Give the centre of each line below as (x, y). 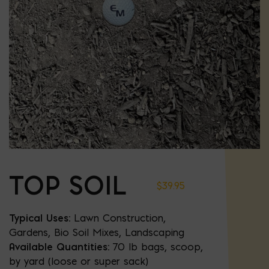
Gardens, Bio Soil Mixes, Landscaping (97, 232)
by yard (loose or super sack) (79, 261)
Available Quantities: (59, 246)
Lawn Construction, (118, 218)
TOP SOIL (68, 185)
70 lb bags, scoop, (156, 246)
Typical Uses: (40, 218)
